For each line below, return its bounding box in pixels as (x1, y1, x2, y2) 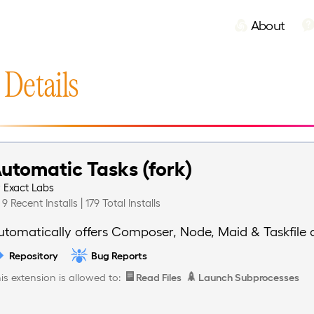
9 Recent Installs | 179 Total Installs (2, 196, 161, 210)
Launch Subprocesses (196, 270, 300, 283)
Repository (8, 249, 58, 262)
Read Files (134, 270, 182, 283)
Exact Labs (4, 181, 55, 194)
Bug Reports (90, 249, 147, 262)
